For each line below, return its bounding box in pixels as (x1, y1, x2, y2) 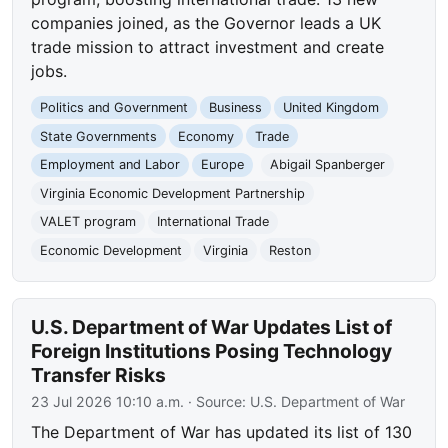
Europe (200, 157, 244, 173)
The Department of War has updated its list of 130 (31, 421, 413, 442)
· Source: (184, 392, 251, 410)
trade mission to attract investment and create (31, 36, 385, 57)
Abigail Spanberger (269, 157, 385, 173)
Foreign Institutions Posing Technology (31, 338, 393, 363)
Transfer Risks (31, 362, 167, 387)
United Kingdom (282, 100, 379, 116)
